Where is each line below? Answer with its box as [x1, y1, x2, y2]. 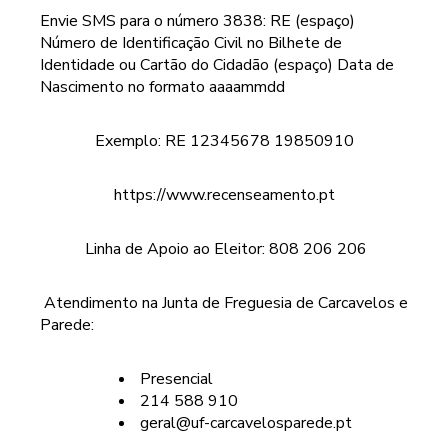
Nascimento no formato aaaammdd [40, 76, 285, 98]
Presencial [140, 368, 213, 390]
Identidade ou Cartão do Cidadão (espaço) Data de [40, 54, 394, 76]
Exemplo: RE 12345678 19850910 [94, 130, 354, 152]
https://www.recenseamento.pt [113, 184, 335, 206]
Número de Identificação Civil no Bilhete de [40, 32, 342, 54]
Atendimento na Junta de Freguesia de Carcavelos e [44, 292, 408, 314]
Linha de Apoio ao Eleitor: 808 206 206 [85, 238, 367, 260]
